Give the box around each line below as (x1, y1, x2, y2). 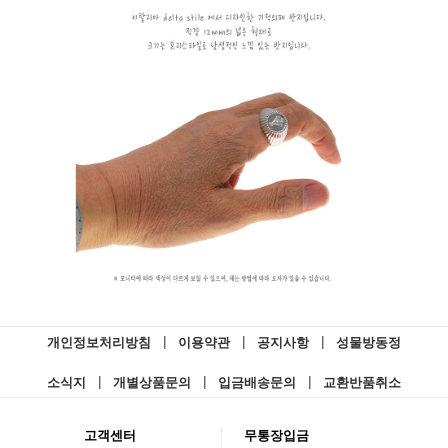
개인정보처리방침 (47, 336, 151, 350)
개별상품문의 (113, 376, 191, 390)
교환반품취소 (323, 376, 401, 390)
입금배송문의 (218, 376, 296, 390)
